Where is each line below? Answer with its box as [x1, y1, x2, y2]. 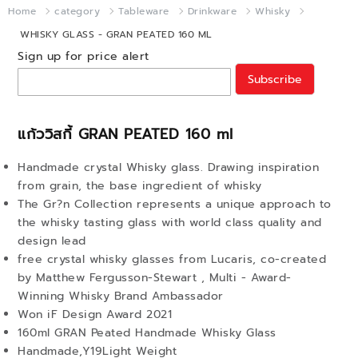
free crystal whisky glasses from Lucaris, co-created [18, 251, 326, 268]
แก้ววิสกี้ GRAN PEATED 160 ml [18, 123, 233, 145]
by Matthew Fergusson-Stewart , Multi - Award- [18, 269, 292, 286]
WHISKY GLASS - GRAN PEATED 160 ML [20, 27, 213, 42]
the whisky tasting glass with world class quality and [18, 214, 322, 231]
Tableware [118, 4, 169, 18]
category [54, 4, 100, 18]
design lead [18, 233, 86, 249]
